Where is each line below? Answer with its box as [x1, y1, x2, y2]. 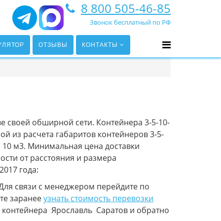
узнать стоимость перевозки [43, 193, 153, 204]
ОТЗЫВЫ [38, 41, 68, 48]
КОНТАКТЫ [81, 41, 118, 48]
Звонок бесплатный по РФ [90, 18, 171, 27]
